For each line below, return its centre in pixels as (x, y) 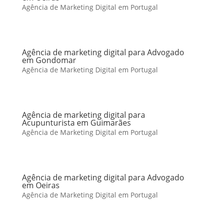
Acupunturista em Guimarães (76, 123)
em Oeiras (41, 185)
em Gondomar (49, 60)
